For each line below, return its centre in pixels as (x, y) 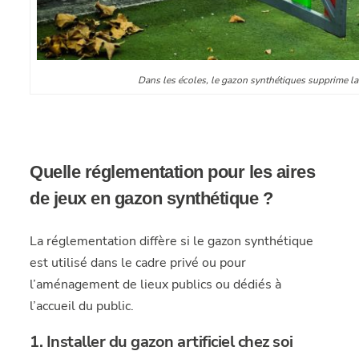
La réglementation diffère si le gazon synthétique (172, 241)
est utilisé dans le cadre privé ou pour (138, 263)
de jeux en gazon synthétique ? (151, 198)
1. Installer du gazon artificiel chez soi (161, 342)
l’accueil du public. (82, 306)
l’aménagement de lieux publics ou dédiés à (156, 284)
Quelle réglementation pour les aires (173, 172)
